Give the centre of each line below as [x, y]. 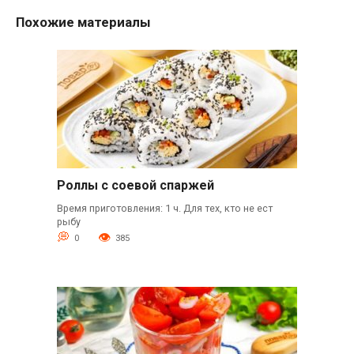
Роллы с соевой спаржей [135, 185]
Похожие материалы [83, 22]
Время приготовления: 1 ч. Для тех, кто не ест [164, 208]
